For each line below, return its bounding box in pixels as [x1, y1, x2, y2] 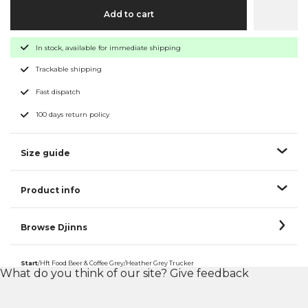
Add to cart [103, 9, 154, 20]
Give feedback [170, 267, 249, 280]
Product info [21, 185, 80, 196]
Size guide [21, 148, 70, 159]
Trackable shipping [36, 65, 102, 74]
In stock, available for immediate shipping [36, 43, 181, 52]
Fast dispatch [36, 87, 80, 97]
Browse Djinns [21, 222, 87, 233]
